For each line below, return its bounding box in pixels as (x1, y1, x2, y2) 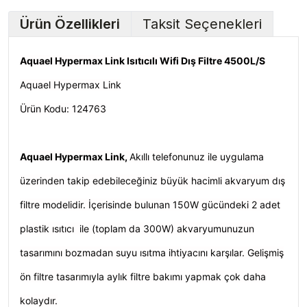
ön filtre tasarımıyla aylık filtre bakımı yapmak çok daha (20, 271, 266, 282)
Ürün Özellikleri (20, 16, 120, 32)
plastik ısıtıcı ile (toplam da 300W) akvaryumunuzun (20, 223, 254, 234)
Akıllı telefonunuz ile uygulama (130, 151, 264, 162)
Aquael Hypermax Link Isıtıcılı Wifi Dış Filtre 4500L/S (20, 55, 265, 66)
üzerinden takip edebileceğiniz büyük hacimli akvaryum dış (20, 175, 285, 186)
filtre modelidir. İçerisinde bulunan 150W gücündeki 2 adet (20, 199, 280, 210)
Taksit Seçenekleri (143, 16, 262, 32)
